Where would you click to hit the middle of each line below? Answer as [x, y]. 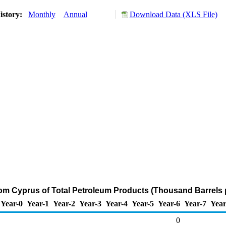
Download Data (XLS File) [173, 14]
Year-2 [64, 204]
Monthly [42, 14]
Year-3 [90, 204]
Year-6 [169, 204]
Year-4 [117, 204]
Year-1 [38, 204]
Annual [75, 14]
